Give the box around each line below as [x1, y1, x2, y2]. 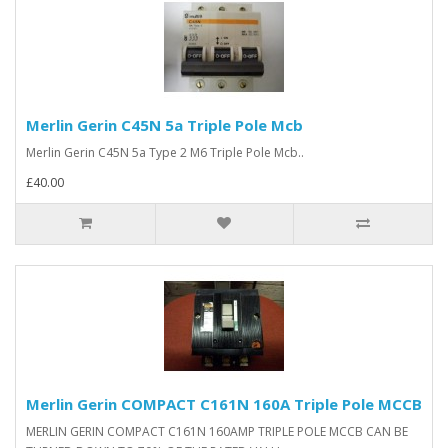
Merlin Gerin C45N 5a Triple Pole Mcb [26, 115, 303, 136]
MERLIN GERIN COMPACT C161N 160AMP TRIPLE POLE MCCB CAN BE [26, 423, 408, 441]
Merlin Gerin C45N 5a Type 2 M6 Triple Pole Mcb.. [26, 144, 304, 162]
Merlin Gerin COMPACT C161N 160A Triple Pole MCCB [26, 394, 422, 415]
